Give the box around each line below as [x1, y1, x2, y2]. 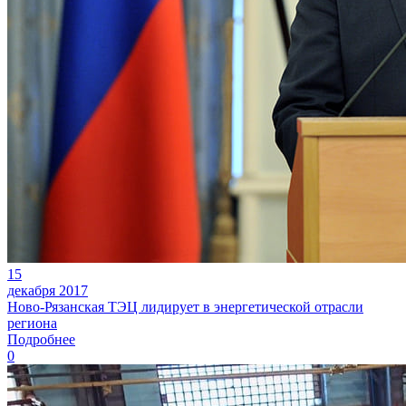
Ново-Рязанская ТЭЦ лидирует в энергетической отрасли [7, 298, 363, 314]
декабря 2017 [7, 282, 88, 298]
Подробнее [7, 331, 75, 347]
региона [7, 314, 57, 331]
